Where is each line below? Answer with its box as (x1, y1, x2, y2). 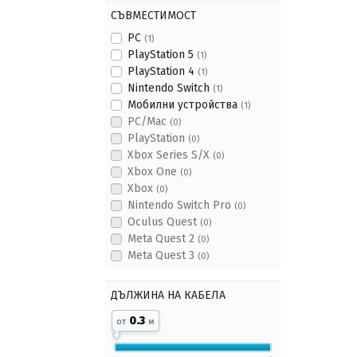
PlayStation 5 (127, 48, 197, 61)
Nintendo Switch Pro (127, 198, 234, 212)
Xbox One (127, 165, 180, 178)
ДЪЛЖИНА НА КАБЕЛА (111, 288, 226, 302)
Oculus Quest (127, 215, 200, 229)
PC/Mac (127, 115, 170, 128)
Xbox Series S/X (127, 148, 213, 162)
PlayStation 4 (127, 65, 198, 78)
